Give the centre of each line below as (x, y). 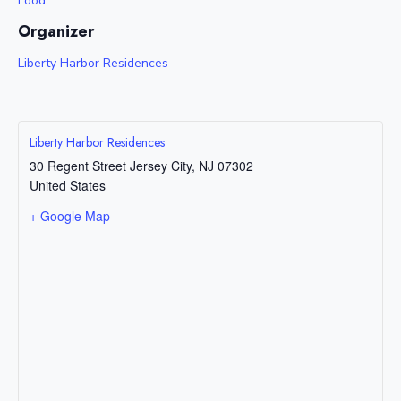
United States (68, 185)
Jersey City (161, 165)
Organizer (56, 31)
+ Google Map (70, 215)
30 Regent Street (78, 165)
